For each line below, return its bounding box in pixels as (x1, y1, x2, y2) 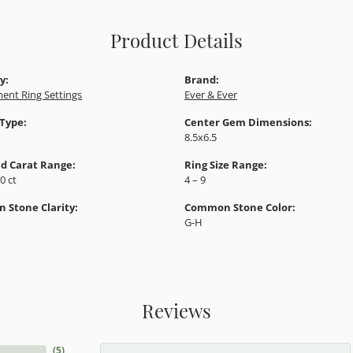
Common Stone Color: (184, 199, 295, 214)
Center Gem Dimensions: (184, 114, 312, 129)
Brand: (184, 72, 219, 87)
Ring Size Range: (184, 157, 267, 172)
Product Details (110, 25, 243, 53)
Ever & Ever (184, 87, 237, 102)
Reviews (142, 295, 211, 323)
